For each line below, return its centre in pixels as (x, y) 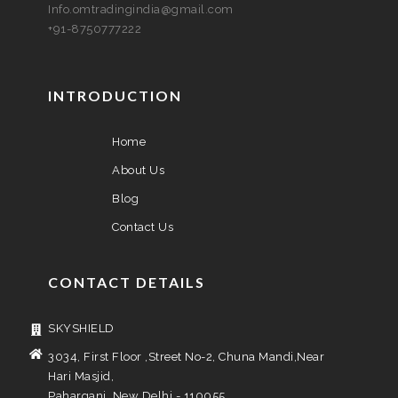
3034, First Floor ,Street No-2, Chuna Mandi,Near (186, 357)
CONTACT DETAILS (127, 282)
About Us (138, 170)
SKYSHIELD (81, 328)
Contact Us (143, 227)
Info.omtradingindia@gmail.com (141, 9)
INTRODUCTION (115, 96)
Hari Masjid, (81, 376)
